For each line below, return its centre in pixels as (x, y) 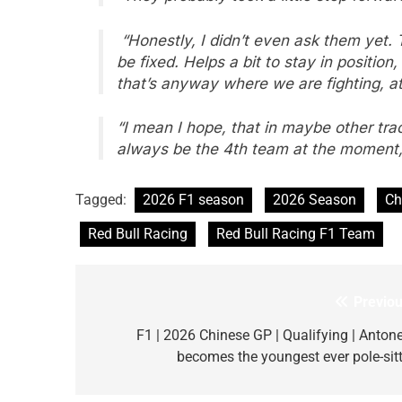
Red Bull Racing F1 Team (296, 233)
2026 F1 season (193, 199)
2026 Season (315, 199)
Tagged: (103, 199)
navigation (143, 339)
